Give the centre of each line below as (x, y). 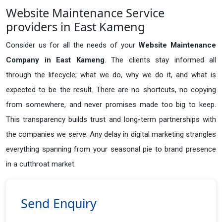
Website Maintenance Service (85, 13)
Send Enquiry (59, 203)
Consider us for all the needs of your (72, 45)
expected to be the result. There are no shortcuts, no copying (111, 90)
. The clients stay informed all (160, 60)
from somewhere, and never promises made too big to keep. (111, 105)
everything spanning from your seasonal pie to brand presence (111, 149)
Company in (28, 60)
